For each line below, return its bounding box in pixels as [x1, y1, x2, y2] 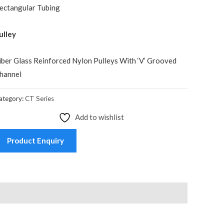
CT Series [25, 94, 54, 102]
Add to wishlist [74, 112, 124, 121]
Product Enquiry [7, 135, 64, 145]
